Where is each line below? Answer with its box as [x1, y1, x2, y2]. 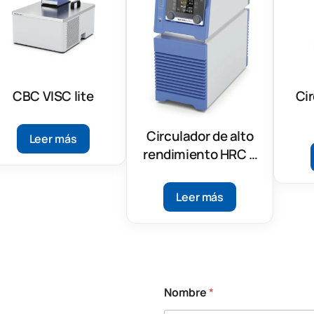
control [177, 163, 222, 182]
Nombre [164, 285, 209, 301]
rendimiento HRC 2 [143, 144, 257, 163]
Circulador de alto [146, 126, 254, 145]
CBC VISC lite [13, 86, 94, 105]
